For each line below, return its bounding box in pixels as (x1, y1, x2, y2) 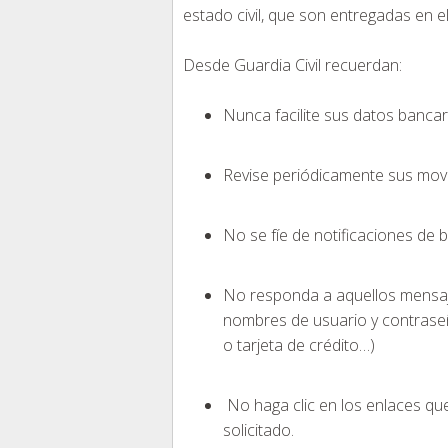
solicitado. (223, 419, 294, 442)
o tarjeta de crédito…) (223, 334, 375, 357)
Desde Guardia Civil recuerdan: (183, 54, 402, 77)
